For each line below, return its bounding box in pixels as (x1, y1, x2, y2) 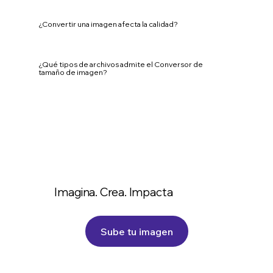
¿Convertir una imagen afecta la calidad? (38, 19, 178, 29)
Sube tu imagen (100, 225, 173, 238)
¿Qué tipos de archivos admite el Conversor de (38, 59, 203, 69)
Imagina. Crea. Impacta (54, 185, 173, 200)
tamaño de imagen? (38, 67, 107, 77)
